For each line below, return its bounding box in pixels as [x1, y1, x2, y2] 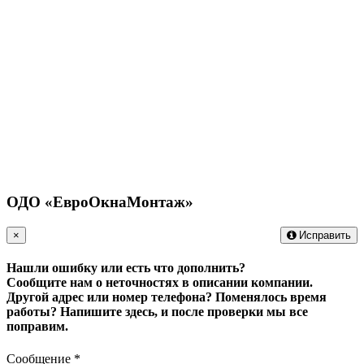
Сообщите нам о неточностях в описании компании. [6, 275, 313, 290]
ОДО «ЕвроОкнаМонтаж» [6, 193, 193, 211]
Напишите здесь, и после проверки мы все [60, 305, 308, 319]
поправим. [6, 319, 68, 334]
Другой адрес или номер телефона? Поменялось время [6, 290, 327, 305]
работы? [6, 305, 57, 319]
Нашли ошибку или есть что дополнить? [6, 261, 245, 275]
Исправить [296, 229, 351, 242]
